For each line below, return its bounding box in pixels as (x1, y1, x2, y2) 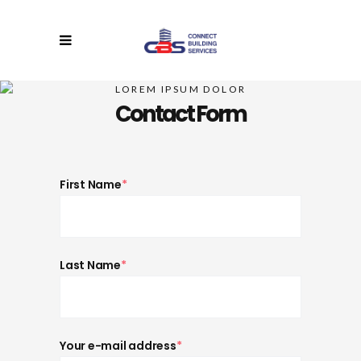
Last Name (60, 257, 122, 273)
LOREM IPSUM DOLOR (114, 82, 247, 95)
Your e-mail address (60, 338, 176, 354)
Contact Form (115, 98, 246, 130)
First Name (60, 176, 122, 193)
